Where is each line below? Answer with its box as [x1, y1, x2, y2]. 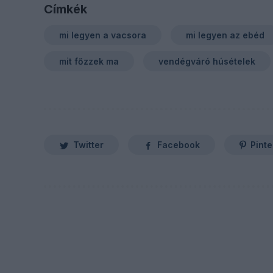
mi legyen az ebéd [186, 30, 264, 40]
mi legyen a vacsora [59, 30, 146, 40]
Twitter [73, 140, 104, 150]
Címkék [44, 2, 87, 16]
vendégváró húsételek [158, 56, 255, 66]
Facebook [157, 140, 200, 150]
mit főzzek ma [59, 56, 119, 66]
